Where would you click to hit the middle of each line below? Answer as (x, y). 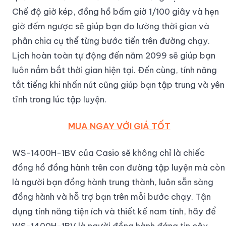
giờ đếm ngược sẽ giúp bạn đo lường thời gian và (111, 26)
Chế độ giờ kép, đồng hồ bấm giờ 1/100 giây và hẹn (116, 12)
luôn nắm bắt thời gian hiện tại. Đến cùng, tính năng (115, 70)
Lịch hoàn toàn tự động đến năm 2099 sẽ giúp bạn (114, 55)
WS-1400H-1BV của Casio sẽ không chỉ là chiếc (108, 153)
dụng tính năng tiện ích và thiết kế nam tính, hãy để (114, 211)
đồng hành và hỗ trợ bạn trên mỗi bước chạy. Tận (111, 197)
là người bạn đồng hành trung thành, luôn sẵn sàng (113, 182)
